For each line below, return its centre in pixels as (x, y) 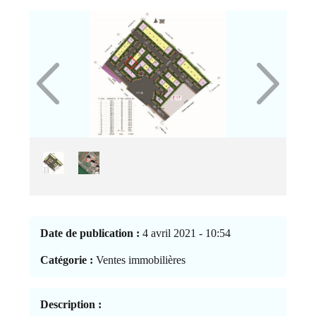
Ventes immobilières (140, 260)
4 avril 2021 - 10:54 (186, 233)
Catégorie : (67, 260)
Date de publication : (90, 233)
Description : (71, 304)
